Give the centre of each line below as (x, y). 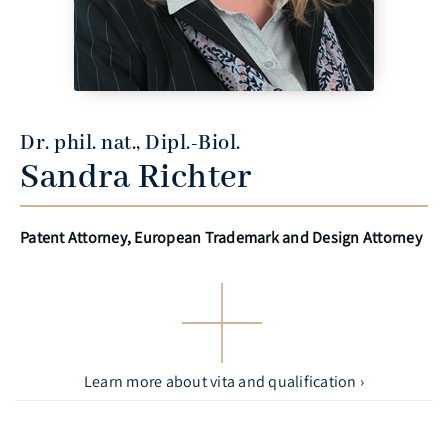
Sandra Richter (135, 177)
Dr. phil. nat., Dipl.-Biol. (130, 143)
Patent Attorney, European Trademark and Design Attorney (221, 237)
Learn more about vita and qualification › (224, 381)
